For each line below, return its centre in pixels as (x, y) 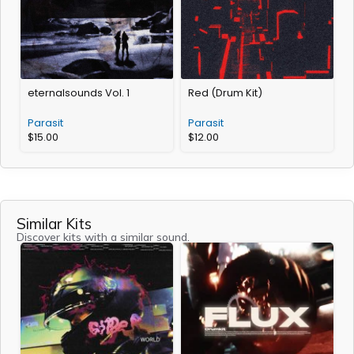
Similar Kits (54, 224)
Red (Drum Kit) (225, 93)
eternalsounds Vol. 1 (79, 93)
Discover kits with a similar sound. (103, 237)
